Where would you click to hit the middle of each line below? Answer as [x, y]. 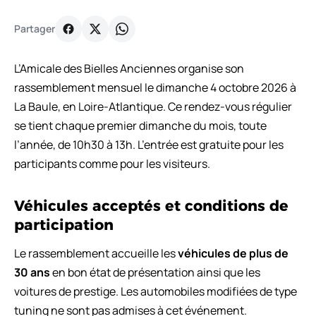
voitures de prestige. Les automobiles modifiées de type [156, 291]
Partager [35, 29]
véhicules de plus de [233, 253]
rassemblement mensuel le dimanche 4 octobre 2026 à [155, 87]
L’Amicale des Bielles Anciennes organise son [129, 68]
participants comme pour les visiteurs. [112, 163]
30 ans [32, 272]
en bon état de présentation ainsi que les [155, 272]
